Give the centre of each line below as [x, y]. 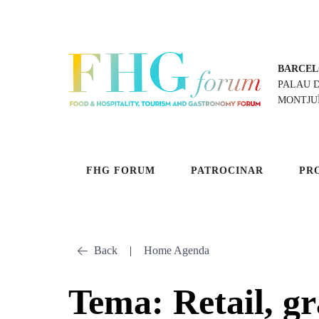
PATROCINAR [227, 171]
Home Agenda [177, 251]
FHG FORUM [121, 171]
